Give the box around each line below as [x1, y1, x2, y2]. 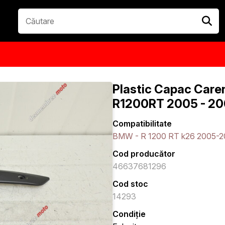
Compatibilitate [113, 119, 172, 129]
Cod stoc [113, 179, 148, 189]
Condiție [113, 209, 146, 219]
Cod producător [113, 149, 175, 159]
